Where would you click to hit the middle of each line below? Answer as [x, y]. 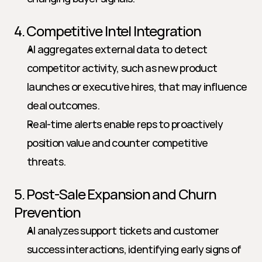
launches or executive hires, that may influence [137, 87]
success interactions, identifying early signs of [134, 249]
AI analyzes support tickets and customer [123, 230]
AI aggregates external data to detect [117, 49]
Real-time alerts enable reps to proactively [125, 124]
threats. [46, 161]
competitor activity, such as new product [122, 68]
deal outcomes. [63, 105]
